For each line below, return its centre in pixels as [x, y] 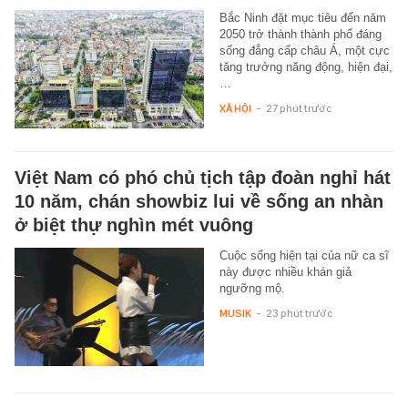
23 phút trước [299, 314]
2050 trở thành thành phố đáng [300, 35]
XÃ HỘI [235, 109]
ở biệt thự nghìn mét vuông [134, 225]
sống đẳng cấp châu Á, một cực [304, 51]
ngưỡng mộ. [252, 289]
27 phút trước [298, 109]
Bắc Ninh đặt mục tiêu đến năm [302, 18]
